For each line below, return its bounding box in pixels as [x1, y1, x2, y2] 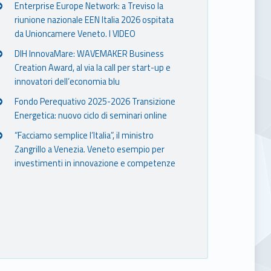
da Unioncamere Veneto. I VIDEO [15, 27, 136, 41]
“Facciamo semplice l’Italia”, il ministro [15, 128, 154, 142]
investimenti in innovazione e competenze [15, 156, 176, 170]
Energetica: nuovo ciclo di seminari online [15, 108, 168, 122]
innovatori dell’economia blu [15, 74, 120, 88]
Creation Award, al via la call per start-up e [15, 60, 171, 74]
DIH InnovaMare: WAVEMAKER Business [15, 47, 165, 60]
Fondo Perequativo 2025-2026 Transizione [15, 94, 176, 108]
